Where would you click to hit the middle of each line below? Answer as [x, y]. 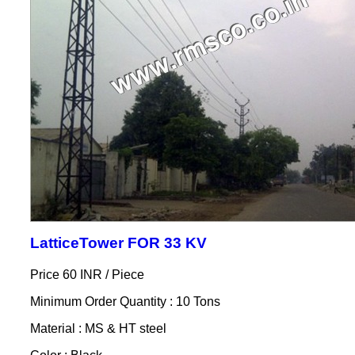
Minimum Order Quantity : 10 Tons [125, 301]
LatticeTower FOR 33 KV [118, 242]
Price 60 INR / [71, 274]
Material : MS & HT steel [98, 328]
